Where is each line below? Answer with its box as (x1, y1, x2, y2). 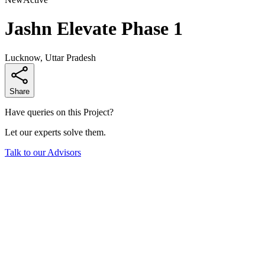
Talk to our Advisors (5, 147, 81, 157)
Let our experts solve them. (5, 127, 106, 137)
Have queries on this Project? (5, 106, 114, 117)
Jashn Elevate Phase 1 (5, 18, 183, 40)
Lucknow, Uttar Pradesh (5, 52, 96, 63)
